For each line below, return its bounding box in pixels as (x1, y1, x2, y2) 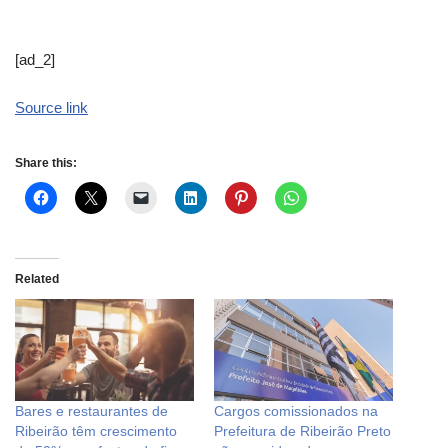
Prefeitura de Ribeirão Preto (214, 423, 391, 440)
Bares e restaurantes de (15, 403, 168, 420)
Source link (15, 99, 88, 116)
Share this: (15, 156, 77, 170)
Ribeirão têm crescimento (15, 423, 177, 440)
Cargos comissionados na (214, 403, 378, 420)
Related (15, 272, 59, 286)
